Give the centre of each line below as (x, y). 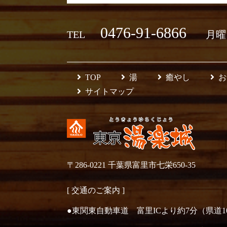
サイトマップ (109, 92)
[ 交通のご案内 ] (96, 191)
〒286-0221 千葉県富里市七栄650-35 (131, 165)
